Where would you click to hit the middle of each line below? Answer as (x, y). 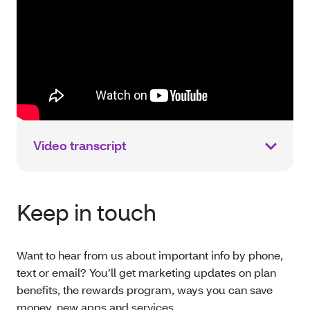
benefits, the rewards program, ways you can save (145, 289)
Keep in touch (86, 212)
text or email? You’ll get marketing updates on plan (146, 272)
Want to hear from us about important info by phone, (150, 255)
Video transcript (80, 145)
